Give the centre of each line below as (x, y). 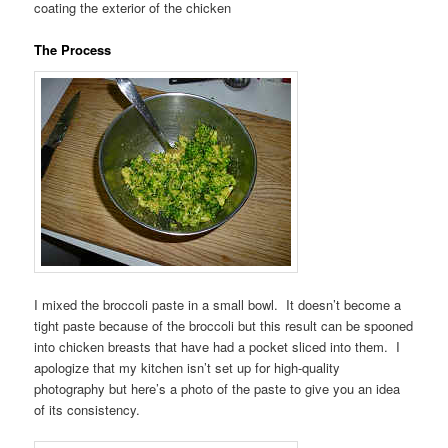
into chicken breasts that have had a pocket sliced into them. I (217, 346)
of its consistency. (87, 409)
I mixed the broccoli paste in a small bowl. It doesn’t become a (218, 304)
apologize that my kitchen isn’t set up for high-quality (187, 367)
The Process (73, 50)
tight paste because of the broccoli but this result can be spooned (224, 325)
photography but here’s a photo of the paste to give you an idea (217, 388)
